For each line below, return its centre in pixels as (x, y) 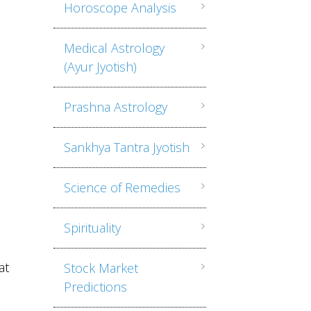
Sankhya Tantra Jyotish (126, 147)
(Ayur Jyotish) (100, 67)
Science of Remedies (122, 187)
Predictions (95, 287)
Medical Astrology (114, 48)
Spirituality (92, 228)
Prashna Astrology (115, 107)
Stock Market (101, 268)
